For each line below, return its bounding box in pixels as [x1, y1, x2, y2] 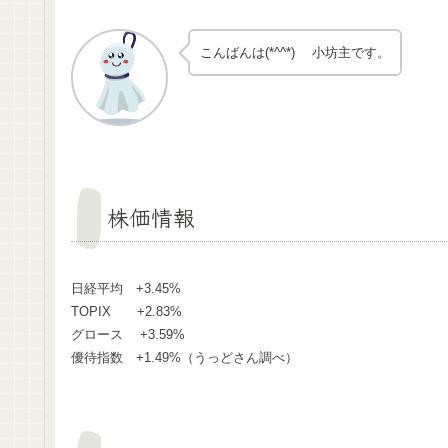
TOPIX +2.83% [71, 304, 182, 320]
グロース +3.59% [71, 327, 185, 343]
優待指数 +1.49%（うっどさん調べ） [71, 350, 298, 366]
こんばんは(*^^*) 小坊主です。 [199, 44, 390, 60]
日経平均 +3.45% [71, 281, 181, 297]
